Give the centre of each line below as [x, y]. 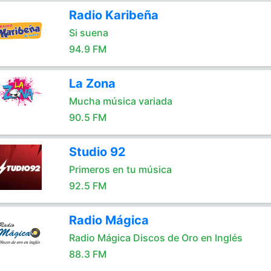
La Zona [92, 83]
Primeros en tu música [120, 169]
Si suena [88, 33]
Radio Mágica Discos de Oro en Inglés [155, 238]
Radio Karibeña [113, 15]
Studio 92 [97, 152]
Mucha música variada [120, 101]
